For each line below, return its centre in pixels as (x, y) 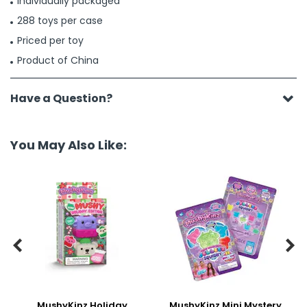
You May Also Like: (69, 145)
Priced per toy (50, 40)
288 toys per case (60, 21)
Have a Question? (61, 98)
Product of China (58, 60)
